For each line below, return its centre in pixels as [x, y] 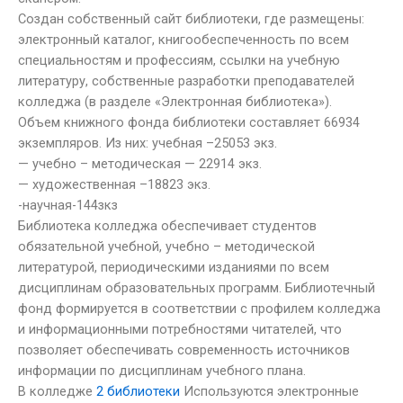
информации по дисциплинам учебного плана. [162, 370]
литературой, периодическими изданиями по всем [174, 267]
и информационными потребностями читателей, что [180, 329]
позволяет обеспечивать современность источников [184, 349]
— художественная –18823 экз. [114, 184]
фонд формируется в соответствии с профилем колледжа [199, 308]
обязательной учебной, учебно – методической [166, 246]
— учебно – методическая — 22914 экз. [140, 163]
